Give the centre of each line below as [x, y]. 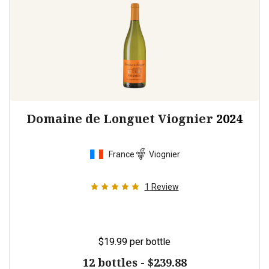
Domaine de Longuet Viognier [120, 119]
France [121, 154]
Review [165, 187]
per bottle [150, 242]
